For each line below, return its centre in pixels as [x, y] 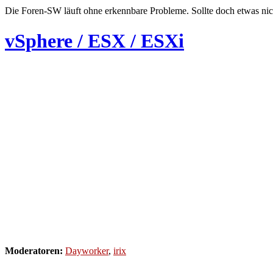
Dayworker [87, 251]
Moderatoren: [34, 251]
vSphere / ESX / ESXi [94, 41]
